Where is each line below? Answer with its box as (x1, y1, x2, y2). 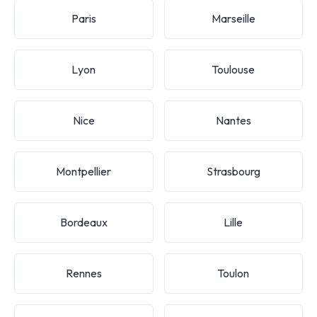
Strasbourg (206, 163, 260, 178)
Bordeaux (59, 214, 108, 229)
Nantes (215, 113, 251, 127)
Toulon (217, 265, 250, 280)
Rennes (65, 265, 102, 280)
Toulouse (212, 62, 255, 76)
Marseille (211, 11, 255, 25)
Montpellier (56, 163, 112, 178)
